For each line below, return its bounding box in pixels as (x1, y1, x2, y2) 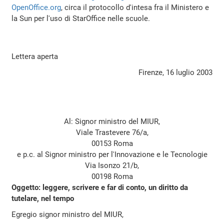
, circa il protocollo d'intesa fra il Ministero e (61, 3, 209, 12)
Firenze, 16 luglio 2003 (138, 68, 212, 77)
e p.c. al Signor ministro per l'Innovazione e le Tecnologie (16, 150, 207, 159)
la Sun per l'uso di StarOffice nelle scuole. (11, 14, 150, 23)
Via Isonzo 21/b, (85, 161, 139, 170)
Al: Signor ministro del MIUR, (64, 117, 160, 126)
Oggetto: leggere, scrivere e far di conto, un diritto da (11, 183, 188, 192)
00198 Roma (91, 172, 133, 181)
